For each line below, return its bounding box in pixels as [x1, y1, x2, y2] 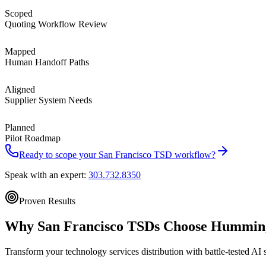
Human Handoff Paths [5, 56, 89, 67]
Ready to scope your [19, 149, 99, 160]
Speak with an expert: [5, 169, 88, 180]
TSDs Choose [123, 218, 207, 234]
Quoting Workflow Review [5, 18, 107, 29]
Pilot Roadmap [5, 132, 61, 143]
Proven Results [19, 195, 75, 206]
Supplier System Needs [5, 94, 92, 105]
